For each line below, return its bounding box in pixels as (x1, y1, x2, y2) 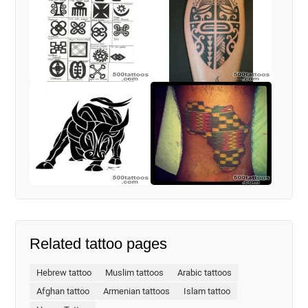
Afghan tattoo (36, 286, 90, 296)
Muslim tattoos (105, 267, 164, 278)
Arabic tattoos (177, 267, 232, 278)
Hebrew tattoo (36, 267, 92, 278)
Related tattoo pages (30, 235, 168, 252)
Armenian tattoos (103, 286, 170, 296)
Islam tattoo (184, 286, 231, 296)
